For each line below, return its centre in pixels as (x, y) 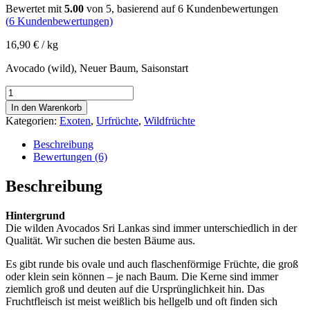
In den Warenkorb (46, 107)
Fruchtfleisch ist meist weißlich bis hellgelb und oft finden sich (142, 301)
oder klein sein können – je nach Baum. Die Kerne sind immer (142, 276)
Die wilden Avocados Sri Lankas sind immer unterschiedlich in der (151, 228)
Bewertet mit (35, 8)
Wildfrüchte (170, 120)
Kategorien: (33, 120)
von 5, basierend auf (131, 8)
